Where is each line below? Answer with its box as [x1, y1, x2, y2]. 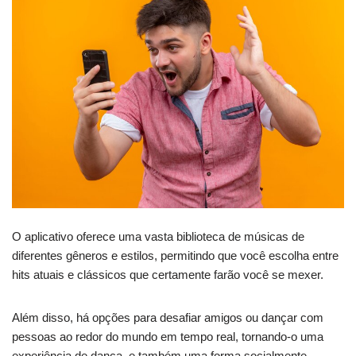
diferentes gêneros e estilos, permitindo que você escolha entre [12, 248, 339, 262]
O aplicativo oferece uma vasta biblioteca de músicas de [12, 229, 304, 243]
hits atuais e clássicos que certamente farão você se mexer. [12, 267, 327, 281]
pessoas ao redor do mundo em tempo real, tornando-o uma [12, 329, 323, 343]
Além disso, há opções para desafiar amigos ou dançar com [12, 310, 323, 324]
